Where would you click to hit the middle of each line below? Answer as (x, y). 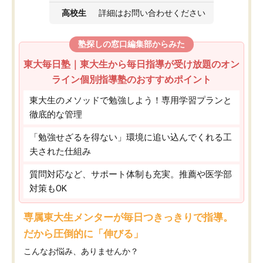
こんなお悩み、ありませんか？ (81, 251)
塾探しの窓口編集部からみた (131, 44)
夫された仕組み (60, 151)
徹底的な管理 (56, 114)
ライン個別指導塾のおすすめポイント (131, 79)
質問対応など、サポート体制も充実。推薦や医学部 (131, 174)
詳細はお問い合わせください (152, 13)
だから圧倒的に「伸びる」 (83, 233)
